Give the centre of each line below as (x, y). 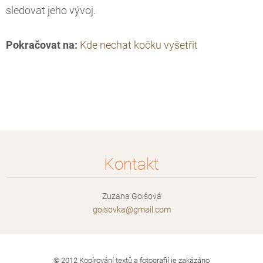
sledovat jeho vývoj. (51, 11)
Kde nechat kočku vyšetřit (139, 45)
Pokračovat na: (43, 45)
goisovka (109, 210)
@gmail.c (142, 210)
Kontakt (131, 164)
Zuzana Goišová (131, 196)
